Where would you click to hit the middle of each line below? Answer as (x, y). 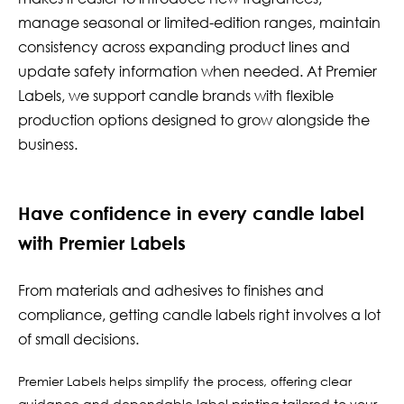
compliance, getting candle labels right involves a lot (199, 315)
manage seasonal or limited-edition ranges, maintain (199, 23)
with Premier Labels (102, 243)
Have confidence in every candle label (191, 213)
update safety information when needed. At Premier (197, 71)
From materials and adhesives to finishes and (171, 290)
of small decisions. (80, 339)
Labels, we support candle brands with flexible (176, 96)
